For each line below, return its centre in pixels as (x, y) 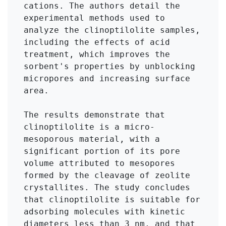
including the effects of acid (97, 42)
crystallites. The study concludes (107, 187)
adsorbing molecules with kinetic (104, 211)
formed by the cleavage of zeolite (107, 175)
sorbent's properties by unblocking (109, 66)
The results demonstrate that (94, 115)
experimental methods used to (94, 18)
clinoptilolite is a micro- (89, 127)
